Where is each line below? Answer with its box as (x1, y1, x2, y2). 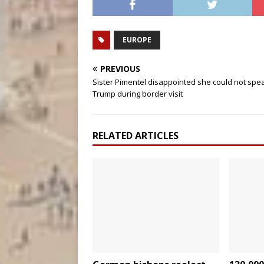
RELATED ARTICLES (93, 129, 179, 142)
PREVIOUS (100, 63, 140, 74)
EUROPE (123, 35, 151, 45)
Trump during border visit (93, 88, 183, 99)
